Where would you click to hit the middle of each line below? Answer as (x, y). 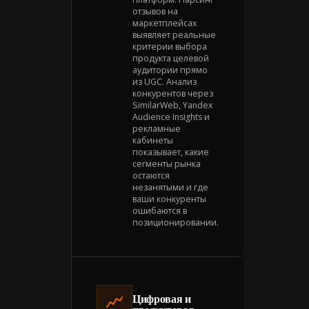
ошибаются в (160, 210)
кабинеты (153, 140)
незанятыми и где (170, 187)
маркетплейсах (165, 23)
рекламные (157, 128)
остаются (151, 175)
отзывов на (155, 11)
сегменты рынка (167, 163)
